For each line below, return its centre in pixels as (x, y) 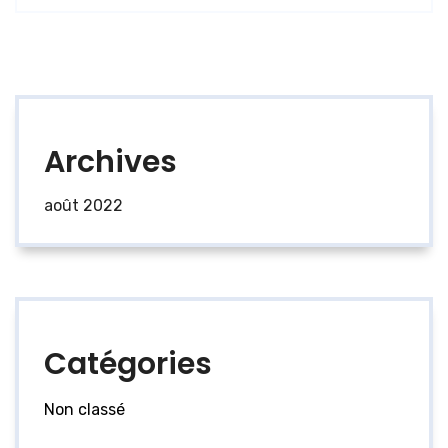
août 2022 (83, 206)
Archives (110, 162)
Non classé (84, 410)
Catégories (128, 364)
